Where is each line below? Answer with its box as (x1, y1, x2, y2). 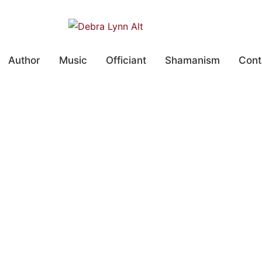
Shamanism (164, 54, 220, 66)
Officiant (105, 54, 146, 66)
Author (8, 54, 40, 66)
